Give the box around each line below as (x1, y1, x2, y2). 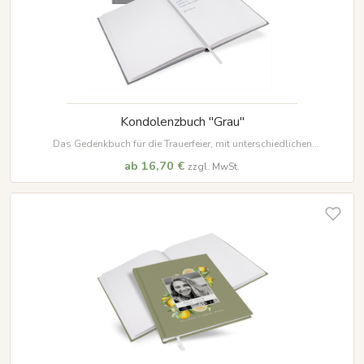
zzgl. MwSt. (188, 159, 240, 173)
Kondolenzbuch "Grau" (119, 113, 245, 132)
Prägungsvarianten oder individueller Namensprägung (58, 149, 306, 162)
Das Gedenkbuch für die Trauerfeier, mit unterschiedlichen (52, 136, 312, 150)
